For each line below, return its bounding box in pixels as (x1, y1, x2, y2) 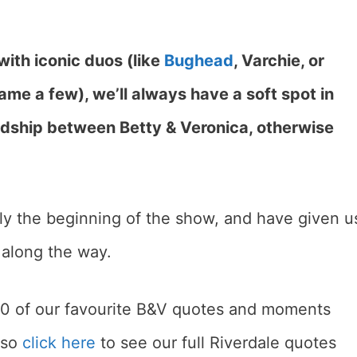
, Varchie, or (233, 51, 324, 71)
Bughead (164, 51, 233, 71)
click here (22, 333, 96, 353)
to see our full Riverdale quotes (96, 333, 336, 353)
